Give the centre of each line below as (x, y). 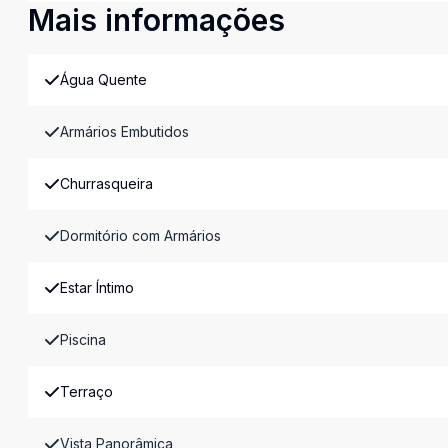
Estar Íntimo (97, 287)
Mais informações (156, 20)
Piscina (83, 339)
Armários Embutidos (124, 131)
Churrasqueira (106, 183)
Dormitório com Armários (140, 235)
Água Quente (103, 79)
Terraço (86, 391)
